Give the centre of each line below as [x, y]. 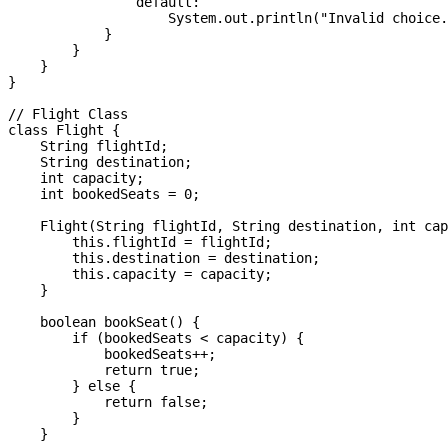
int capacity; [76, 178]
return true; [104, 370]
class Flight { [64, 130]
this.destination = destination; [164, 258]
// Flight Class [68, 114]
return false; [108, 402]
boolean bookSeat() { [104, 322]
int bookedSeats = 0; [104, 194]
